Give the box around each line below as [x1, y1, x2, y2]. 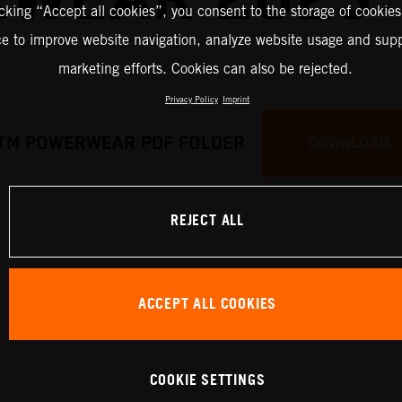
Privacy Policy [165, 94, 218, 105]
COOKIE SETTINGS [149, 366, 266, 395]
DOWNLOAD [307, 134, 389, 153]
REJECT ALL [170, 207, 244, 236]
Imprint [223, 94, 249, 105]
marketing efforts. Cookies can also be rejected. [57, 60, 353, 78]
